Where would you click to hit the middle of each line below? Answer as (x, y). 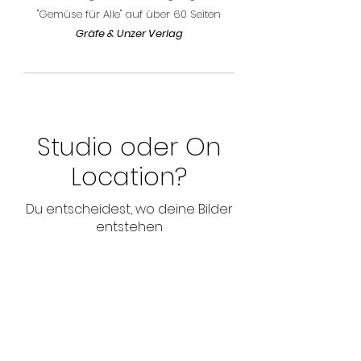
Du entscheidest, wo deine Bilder (129, 209)
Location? (129, 176)
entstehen (129, 227)
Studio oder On (129, 147)
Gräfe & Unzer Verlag (129, 33)
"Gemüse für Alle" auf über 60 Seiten (129, 14)
